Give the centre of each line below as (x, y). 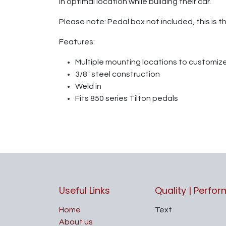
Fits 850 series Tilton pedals (127, 98)
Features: (77, 42)
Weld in (88, 86)
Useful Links (84, 190)
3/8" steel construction (118, 74)
